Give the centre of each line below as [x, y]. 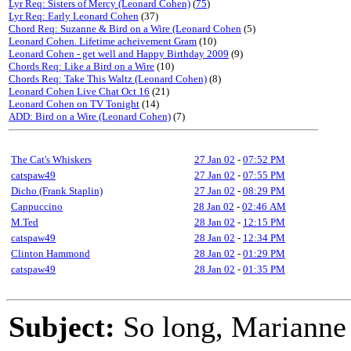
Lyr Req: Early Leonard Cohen [74, 16]
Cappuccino [37, 206]
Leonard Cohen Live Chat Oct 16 [79, 91]
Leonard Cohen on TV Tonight [74, 104]
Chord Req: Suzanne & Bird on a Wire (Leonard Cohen [125, 29]
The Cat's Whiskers [51, 159]
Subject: [62, 327]
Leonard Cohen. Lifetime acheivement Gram [103, 41]
